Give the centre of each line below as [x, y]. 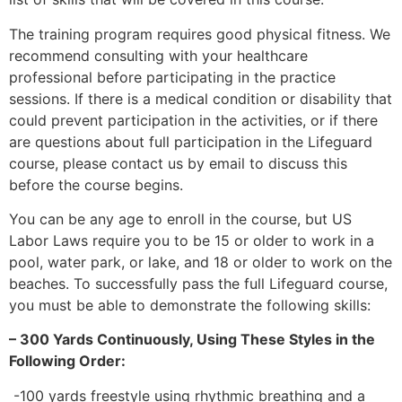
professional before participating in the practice [172, 77]
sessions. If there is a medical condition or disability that [201, 98]
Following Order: [67, 361]
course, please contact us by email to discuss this [178, 163]
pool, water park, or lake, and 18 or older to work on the [201, 262]
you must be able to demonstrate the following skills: [190, 306]
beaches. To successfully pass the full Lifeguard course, [198, 284]
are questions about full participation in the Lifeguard [191, 141]
